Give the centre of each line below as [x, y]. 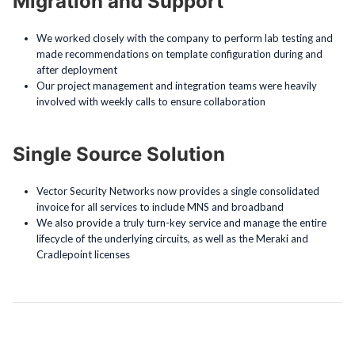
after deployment [77, 69]
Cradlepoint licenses [83, 254]
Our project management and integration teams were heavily [177, 85]
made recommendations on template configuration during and [179, 53]
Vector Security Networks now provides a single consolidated [178, 191]
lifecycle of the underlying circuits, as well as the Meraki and [172, 238]
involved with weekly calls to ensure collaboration [151, 101]
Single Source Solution [119, 154]
